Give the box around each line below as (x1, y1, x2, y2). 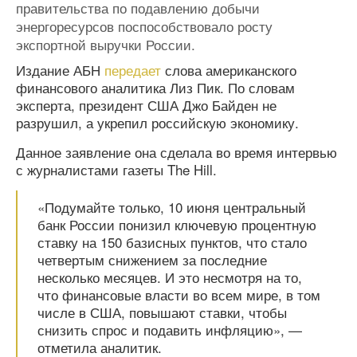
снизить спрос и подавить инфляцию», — (37, 320, 302, 339)
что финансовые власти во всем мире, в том (37, 284, 320, 304)
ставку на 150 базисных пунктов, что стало (37, 232, 307, 252)
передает (104, 60, 161, 80)
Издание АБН (16, 60, 104, 80)
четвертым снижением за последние (37, 249, 267, 269)
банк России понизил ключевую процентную (37, 214, 316, 234)
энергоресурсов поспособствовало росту (16, 16, 273, 36)
